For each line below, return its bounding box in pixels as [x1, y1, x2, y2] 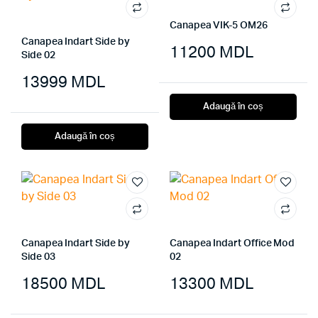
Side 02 [21, 50, 55, 60]
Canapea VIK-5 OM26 [170, 20, 268, 31]
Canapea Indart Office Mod [170, 238, 295, 248]
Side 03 [21, 251, 55, 262]
